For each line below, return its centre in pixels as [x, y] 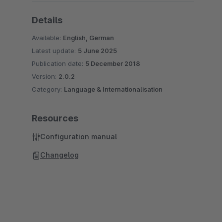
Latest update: [55, 51]
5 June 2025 [97, 51]
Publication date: [58, 63]
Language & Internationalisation [113, 89]
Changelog [59, 155]
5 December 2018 [113, 63]
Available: [47, 38]
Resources [55, 118]
